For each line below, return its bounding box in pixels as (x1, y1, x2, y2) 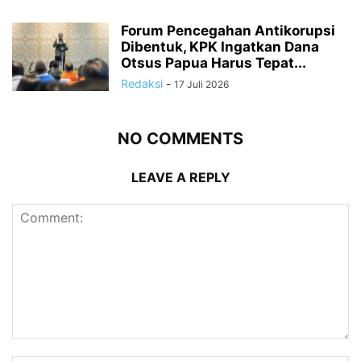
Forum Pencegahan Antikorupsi (121, 22, 335, 39)
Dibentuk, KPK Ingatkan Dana (121, 38, 319, 55)
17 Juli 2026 (174, 77, 229, 90)
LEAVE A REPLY (131, 168, 230, 185)
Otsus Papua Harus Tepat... (121, 54, 306, 71)
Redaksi (121, 76, 163, 90)
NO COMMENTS (118, 128, 243, 148)
